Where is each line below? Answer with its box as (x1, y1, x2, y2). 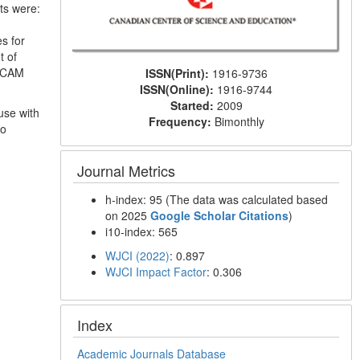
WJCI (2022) (105, 247, 170, 264)
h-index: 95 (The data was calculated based (105, 191, 329, 208)
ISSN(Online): (140, 81, 218, 98)
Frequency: (148, 113, 215, 130)
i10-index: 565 (105, 223, 178, 240)
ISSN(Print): (145, 65, 212, 82)
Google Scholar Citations (150, 207, 289, 224)
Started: (170, 97, 217, 114)
